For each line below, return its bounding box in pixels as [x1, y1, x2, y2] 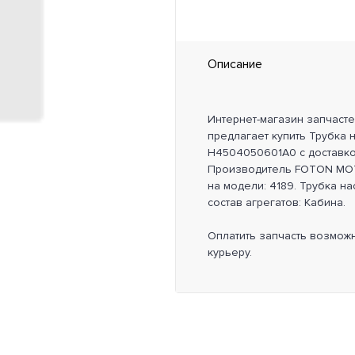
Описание [207, 56, 262, 72]
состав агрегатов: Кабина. [207, 196, 345, 209]
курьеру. [207, 246, 252, 259]
